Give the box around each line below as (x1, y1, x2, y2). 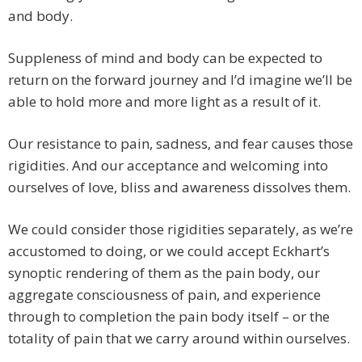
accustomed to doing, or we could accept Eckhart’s (8, 242, 330, 261)
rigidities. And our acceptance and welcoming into (8, 156, 328, 175)
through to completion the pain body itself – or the (8, 307, 330, 326)
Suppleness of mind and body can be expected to (8, 48, 322, 68)
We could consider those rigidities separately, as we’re (8, 220, 353, 239)
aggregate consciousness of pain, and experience (8, 285, 321, 305)
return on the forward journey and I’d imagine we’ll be (8, 70, 352, 90)
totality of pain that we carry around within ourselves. (8, 329, 350, 348)
